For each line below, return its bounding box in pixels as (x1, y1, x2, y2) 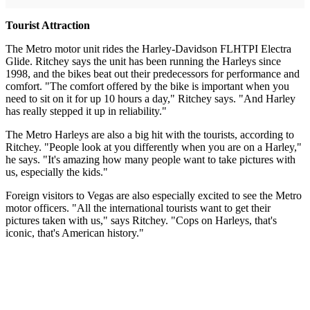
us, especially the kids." (6, 166, 108, 178)
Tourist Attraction (6, 19, 90, 31)
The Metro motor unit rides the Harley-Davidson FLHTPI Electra (6, 43, 291, 55)
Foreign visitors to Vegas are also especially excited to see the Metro (6, 190, 302, 201)
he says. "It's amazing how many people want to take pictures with (6, 154, 295, 165)
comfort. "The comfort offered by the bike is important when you (6, 80, 289, 92)
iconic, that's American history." (6, 227, 144, 239)
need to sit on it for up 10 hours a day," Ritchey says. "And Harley (6, 93, 295, 104)
